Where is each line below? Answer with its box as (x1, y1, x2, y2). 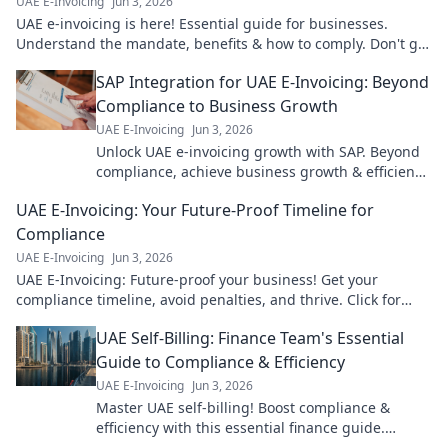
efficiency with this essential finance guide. (96, 418, 385, 438)
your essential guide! (16, 310, 157, 330)
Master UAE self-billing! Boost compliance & (96, 398, 390, 418)
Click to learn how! (96, 182, 219, 202)
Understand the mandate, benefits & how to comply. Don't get (16, 34, 431, 54)
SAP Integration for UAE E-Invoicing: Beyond (96, 71, 429, 94)
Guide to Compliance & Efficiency (96, 351, 345, 374)
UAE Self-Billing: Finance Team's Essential (96, 327, 404, 350)
